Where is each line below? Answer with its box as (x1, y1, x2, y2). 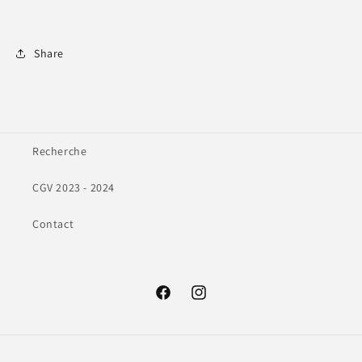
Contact (32, 217, 74, 232)
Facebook (154, 293, 204, 309)
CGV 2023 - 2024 (32, 180, 115, 196)
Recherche (32, 144, 87, 159)
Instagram (189, 293, 243, 309)
